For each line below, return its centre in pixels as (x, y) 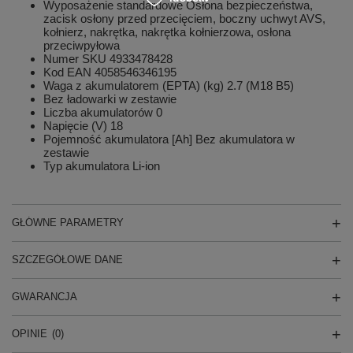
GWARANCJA (45, 296)
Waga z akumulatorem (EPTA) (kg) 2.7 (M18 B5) (169, 85)
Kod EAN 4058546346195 (110, 72)
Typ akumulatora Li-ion (102, 165)
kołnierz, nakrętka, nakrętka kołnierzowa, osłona (167, 32)
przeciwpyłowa (82, 45)
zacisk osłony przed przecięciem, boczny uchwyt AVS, (184, 18)
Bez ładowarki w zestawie (110, 98)
